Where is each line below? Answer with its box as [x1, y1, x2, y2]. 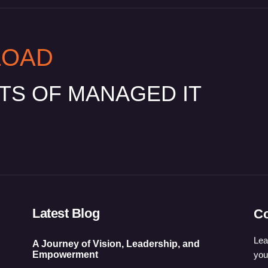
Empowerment [32, 249, 98, 260]
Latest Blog [32, 205, 100, 221]
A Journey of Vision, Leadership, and [32, 238, 200, 249]
